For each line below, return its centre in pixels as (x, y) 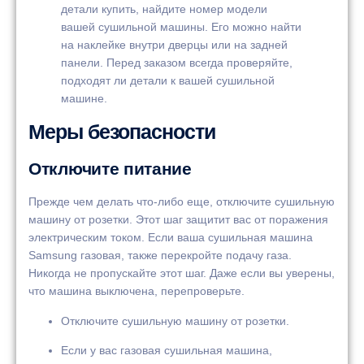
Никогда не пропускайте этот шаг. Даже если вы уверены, (182, 273)
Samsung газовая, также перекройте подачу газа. (160, 256)
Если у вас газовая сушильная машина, (167, 351)
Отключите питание (110, 169)
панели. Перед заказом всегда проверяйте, (177, 62)
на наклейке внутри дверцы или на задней (174, 44)
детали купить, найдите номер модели (164, 9)
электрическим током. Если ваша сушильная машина (171, 238)
